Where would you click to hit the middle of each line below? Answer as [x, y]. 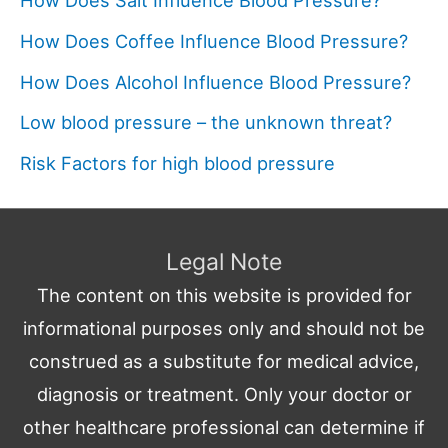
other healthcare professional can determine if [224, 427]
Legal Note [224, 262]
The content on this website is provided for [224, 295]
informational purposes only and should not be [224, 328]
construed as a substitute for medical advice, [224, 361]
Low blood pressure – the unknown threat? [206, 122]
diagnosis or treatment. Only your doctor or [224, 394]
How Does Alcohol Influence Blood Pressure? [215, 81]
